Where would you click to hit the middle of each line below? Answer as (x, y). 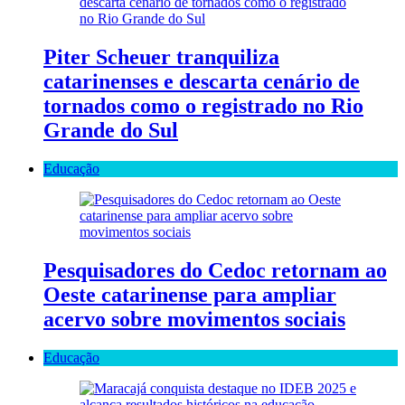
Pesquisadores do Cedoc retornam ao (215, 271)
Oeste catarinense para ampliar (190, 295)
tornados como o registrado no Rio (203, 106)
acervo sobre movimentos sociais (194, 320)
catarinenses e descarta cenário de (202, 82)
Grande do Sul (111, 131)
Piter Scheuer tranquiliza (161, 57)
